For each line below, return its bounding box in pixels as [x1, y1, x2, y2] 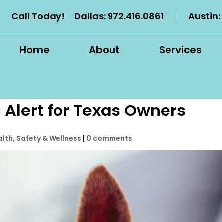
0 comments [86, 133, 133, 143]
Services [159, 43, 202, 56]
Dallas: [72, 10, 108, 22]
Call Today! [11, 10, 65, 22]
